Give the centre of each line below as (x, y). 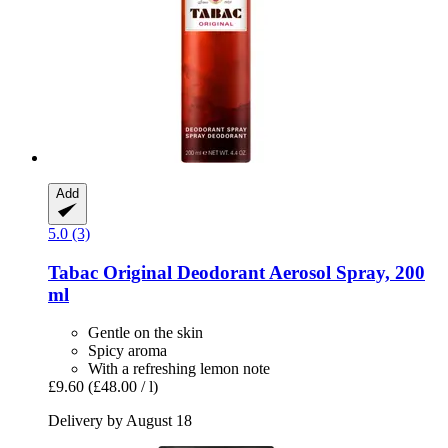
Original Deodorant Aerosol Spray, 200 (261, 272)
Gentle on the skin (145, 333)
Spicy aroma (127, 351)
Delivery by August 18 (120, 421)
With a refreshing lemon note (179, 369)
